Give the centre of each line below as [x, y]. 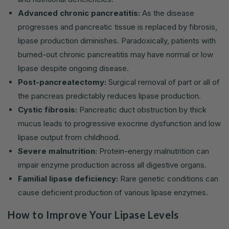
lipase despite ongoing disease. [73, 68]
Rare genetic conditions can [168, 179]
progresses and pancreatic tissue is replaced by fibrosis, [118, 27]
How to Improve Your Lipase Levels [93, 214]
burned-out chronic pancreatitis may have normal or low [116, 55]
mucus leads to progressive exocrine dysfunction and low [119, 124]
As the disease [167, 13]
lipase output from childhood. [69, 138]
